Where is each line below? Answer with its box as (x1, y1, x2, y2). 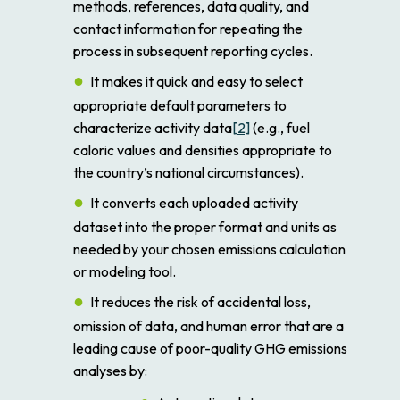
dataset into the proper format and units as (73, 217, 337, 236)
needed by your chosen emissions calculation (73, 239, 346, 258)
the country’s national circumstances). (73, 162, 304, 181)
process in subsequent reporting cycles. (73, 41, 312, 60)
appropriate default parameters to (73, 96, 287, 114)
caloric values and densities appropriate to (73, 140, 332, 159)
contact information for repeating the (73, 19, 303, 37)
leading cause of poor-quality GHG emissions (73, 338, 347, 357)
